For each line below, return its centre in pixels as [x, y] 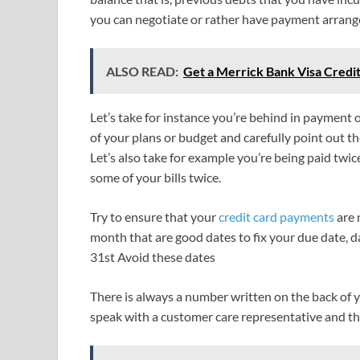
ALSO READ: [142, 71]
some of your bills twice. [155, 177]
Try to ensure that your [154, 216]
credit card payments [276, 216]
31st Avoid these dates [153, 256]
